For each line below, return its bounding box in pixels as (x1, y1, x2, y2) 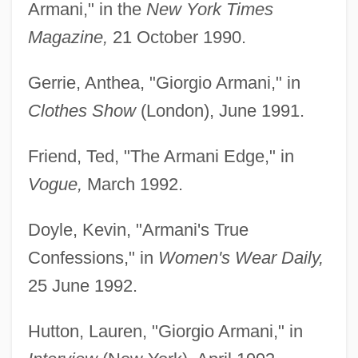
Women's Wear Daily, (157, 247, 324, 268)
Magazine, (27, 26, 108, 47)
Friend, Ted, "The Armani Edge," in (27, 145, 294, 166)
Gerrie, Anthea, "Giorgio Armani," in (27, 72, 300, 93)
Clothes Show (27, 100, 136, 121)
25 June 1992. (27, 275, 137, 296)
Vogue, (27, 173, 82, 194)
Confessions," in (27, 247, 158, 268)
